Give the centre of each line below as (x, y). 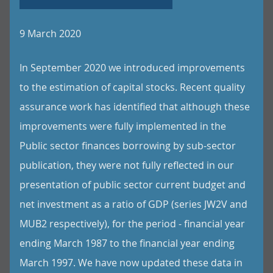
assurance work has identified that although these (135, 107)
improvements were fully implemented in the (123, 126)
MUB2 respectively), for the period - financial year (132, 224)
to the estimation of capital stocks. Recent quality (132, 87)
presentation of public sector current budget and (133, 185)
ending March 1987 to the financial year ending (127, 243)
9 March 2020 (50, 34)
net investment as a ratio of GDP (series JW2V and (133, 204)
